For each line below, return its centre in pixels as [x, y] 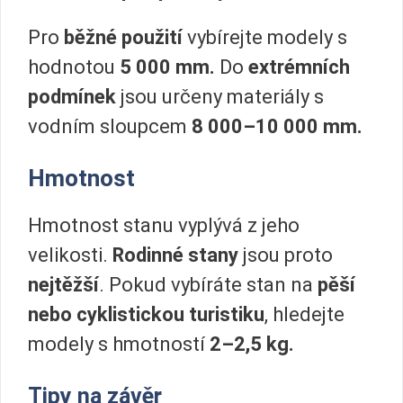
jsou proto [288, 255]
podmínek [74, 96]
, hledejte [304, 315]
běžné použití [125, 37]
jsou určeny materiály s [222, 96]
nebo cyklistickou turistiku [146, 315]
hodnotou [74, 67]
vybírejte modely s [267, 37]
